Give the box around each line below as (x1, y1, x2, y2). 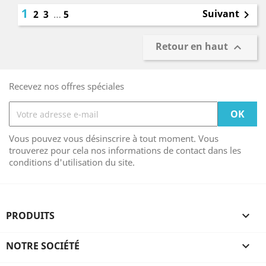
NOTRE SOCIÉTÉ (6, 239, 80, 252)
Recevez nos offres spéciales (9, 80, 124, 92)
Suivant (202, 7, 239, 21)
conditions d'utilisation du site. (9, 156, 135, 168)
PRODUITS (6, 209, 55, 222)
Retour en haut (156, 40, 230, 53)
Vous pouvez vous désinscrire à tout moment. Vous (9, 132, 218, 144)
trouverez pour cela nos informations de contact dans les (9, 144, 241, 156)
